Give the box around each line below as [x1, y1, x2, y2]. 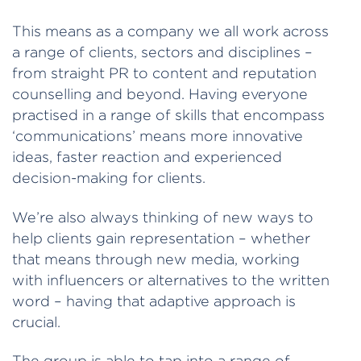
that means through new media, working [12, 251, 300, 267]
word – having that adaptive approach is [12, 293, 296, 309]
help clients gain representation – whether [12, 230, 310, 246]
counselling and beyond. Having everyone [12, 86, 308, 102]
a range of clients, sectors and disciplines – [12, 44, 313, 60]
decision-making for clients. [12, 170, 205, 186]
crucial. [12, 313, 60, 330]
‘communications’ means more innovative [12, 128, 303, 144]
